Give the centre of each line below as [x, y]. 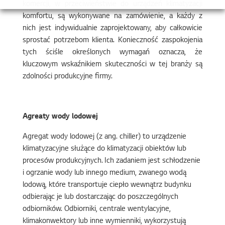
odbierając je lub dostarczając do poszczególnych [100, 197]
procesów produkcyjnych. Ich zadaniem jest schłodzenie [111, 161]
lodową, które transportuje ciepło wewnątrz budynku [107, 185]
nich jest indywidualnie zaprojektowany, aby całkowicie [113, 29]
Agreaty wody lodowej [60, 117]
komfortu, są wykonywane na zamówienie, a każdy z [113, 17]
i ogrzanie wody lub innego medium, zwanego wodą [104, 173]
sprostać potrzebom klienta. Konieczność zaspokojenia [113, 41]
